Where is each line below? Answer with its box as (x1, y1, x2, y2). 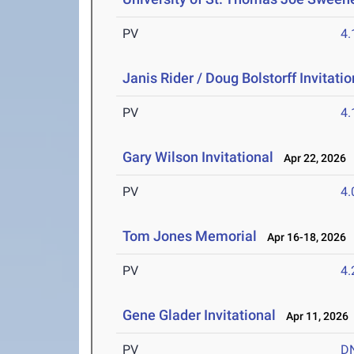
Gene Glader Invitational (122, 307, 277, 324)
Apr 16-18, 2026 (260, 231, 347, 244)
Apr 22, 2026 (277, 152, 347, 165)
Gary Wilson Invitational (122, 149, 274, 166)
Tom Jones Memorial (122, 228, 258, 245)
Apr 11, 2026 (279, 310, 349, 323)
